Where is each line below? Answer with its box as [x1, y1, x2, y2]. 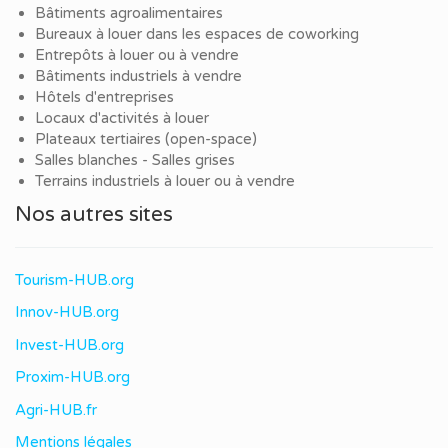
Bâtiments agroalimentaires [35, 4, 223, 23]
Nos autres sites [15, 201, 173, 227]
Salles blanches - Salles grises [35, 151, 235, 170]
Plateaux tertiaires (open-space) [35, 130, 257, 149]
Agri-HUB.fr [15, 400, 97, 419]
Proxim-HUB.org [15, 368, 130, 387]
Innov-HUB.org [15, 303, 119, 322]
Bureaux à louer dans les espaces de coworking [35, 25, 363, 44]
